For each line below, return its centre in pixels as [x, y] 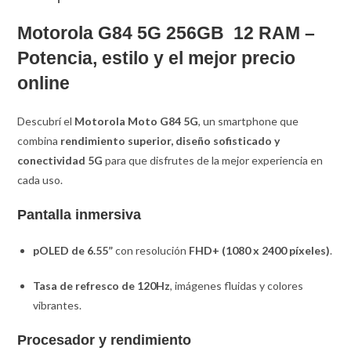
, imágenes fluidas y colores [237, 285]
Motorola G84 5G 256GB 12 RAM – [166, 33]
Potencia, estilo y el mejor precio [157, 58]
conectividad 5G [60, 160]
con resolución [151, 250]
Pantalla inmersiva [80, 214]
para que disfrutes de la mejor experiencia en [213, 160]
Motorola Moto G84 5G [137, 121]
